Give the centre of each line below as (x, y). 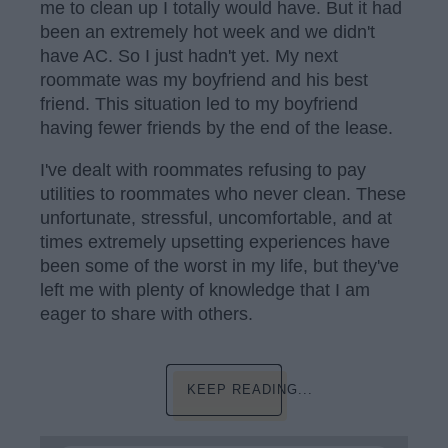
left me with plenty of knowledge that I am (205, 290)
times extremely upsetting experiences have (215, 242)
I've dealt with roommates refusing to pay (203, 170)
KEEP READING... (250, 389)
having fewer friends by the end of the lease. (216, 128)
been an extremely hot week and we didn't (207, 32)
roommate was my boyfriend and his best (204, 80)
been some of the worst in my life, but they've (219, 266)
